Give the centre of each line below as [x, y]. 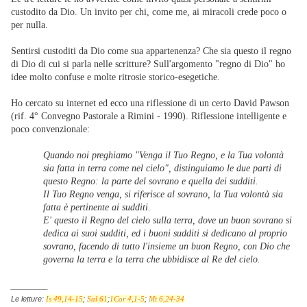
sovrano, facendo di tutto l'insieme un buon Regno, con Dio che [167, 246]
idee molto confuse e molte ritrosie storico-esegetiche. [115, 77]
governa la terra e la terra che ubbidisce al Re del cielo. [152, 259]
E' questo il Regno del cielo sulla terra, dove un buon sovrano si [168, 220]
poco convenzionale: [50, 129]
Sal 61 [97, 299]
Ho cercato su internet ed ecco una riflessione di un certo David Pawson [150, 103]
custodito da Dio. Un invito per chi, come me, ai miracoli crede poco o [149, 12]
